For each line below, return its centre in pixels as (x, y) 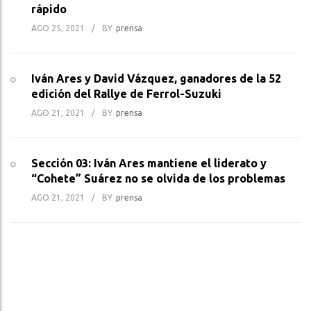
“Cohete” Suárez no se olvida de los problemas (158, 179)
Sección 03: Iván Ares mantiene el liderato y (149, 163)
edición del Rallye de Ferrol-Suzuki (126, 94)
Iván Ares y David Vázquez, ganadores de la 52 (156, 79)
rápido (49, 9)
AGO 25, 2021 (58, 28)
